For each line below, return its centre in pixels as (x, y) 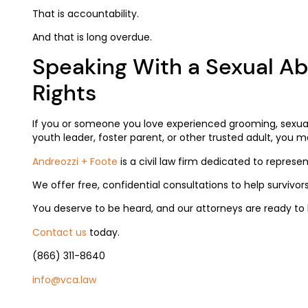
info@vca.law (64, 279)
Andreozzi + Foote (75, 161)
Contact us (61, 232)
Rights (64, 93)
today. (104, 232)
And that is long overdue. (92, 37)
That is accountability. (86, 13)
